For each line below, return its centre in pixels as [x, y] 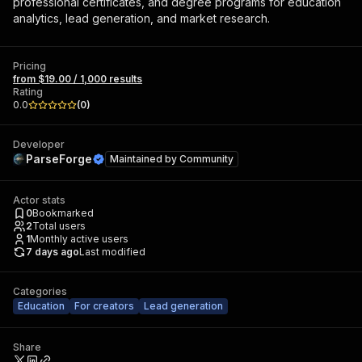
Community [206, 159]
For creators [104, 306]
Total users [59, 226]
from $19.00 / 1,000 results [78, 79]
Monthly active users [79, 239]
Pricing [29, 66]
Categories [40, 291]
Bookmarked [63, 213]
